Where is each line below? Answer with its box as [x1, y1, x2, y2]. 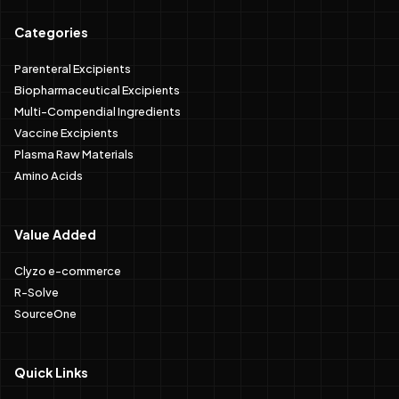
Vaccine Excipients [14, 121, 118, 142]
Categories [14, 23, 88, 40]
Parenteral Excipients [14, 57, 131, 77]
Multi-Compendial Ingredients [14, 100, 181, 120]
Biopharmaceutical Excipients [14, 78, 180, 99]
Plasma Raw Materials [14, 142, 134, 163]
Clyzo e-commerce [14, 259, 121, 280]
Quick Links [14, 363, 88, 380]
